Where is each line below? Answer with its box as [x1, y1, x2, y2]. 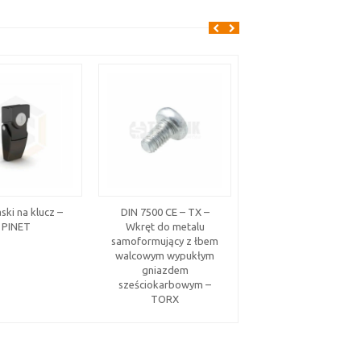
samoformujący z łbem [111, 234, 218, 247]
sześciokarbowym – [118, 278, 211, 290]
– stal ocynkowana [271, 220, 357, 232]
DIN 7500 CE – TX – [120, 205, 210, 218]
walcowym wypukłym [115, 249, 214, 261]
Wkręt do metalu [125, 220, 205, 232]
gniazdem [141, 263, 189, 276]
